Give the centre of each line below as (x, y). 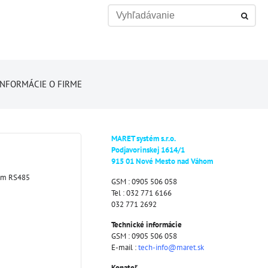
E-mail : (125, 247)
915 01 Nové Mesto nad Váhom (162, 161)
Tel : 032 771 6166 (141, 193)
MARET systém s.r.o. (144, 138)
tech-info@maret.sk (171, 247)
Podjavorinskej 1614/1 (148, 150)
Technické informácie (147, 225)
